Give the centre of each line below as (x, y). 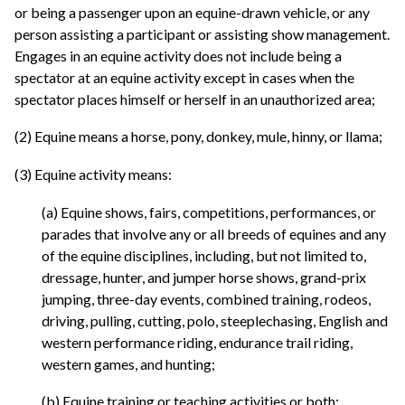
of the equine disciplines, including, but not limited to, (204, 255)
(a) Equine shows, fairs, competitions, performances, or (209, 212)
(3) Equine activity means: (93, 174)
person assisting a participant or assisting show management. (202, 33)
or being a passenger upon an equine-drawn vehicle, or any (192, 12)
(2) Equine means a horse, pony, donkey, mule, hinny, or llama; (198, 137)
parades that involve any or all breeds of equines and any (214, 233)
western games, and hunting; (128, 363)
